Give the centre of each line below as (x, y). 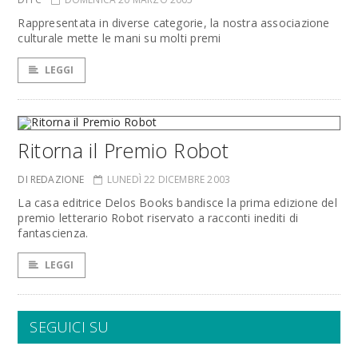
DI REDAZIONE (51, 179)
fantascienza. (53, 233)
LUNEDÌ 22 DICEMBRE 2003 (169, 179)
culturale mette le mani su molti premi (119, 38)
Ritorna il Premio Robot (123, 150)
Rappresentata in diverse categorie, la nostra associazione (174, 23)
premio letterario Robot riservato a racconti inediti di (158, 218)
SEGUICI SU (70, 327)
